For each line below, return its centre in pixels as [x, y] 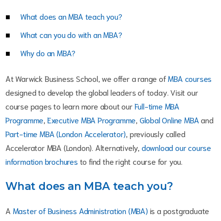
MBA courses [190, 78]
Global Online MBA [169, 120]
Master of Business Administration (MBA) [80, 211]
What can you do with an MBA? [71, 35]
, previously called [156, 134]
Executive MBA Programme [92, 120]
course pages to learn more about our [70, 106]
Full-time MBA [157, 106]
